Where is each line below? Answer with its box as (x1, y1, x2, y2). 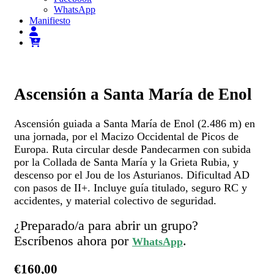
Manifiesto (29, 15, 70, 26)
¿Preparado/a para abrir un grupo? (14, 218, 198, 234)
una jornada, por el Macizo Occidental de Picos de (14, 130, 239, 143)
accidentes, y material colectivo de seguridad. (14, 194, 217, 207)
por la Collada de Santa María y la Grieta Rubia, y (14, 156, 239, 169)
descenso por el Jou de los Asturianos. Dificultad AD (14, 169, 250, 182)
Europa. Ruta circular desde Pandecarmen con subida (14, 143, 251, 156)
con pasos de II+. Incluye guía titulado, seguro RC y (14, 182, 247, 194)
